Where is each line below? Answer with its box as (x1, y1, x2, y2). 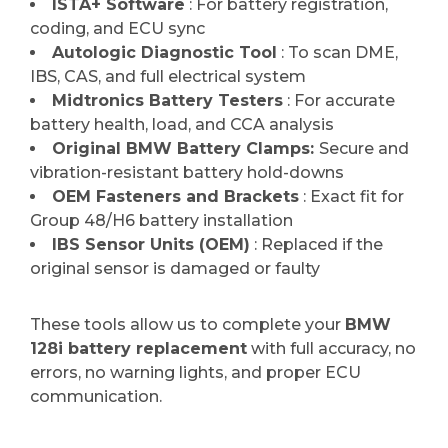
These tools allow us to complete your (30, 314, 345, 334)
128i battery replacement (30, 338, 247, 358)
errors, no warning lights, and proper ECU (30, 362, 361, 382)
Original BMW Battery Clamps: (52, 138, 319, 158)
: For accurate (283, 90, 395, 110)
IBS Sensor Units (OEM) (52, 234, 250, 254)
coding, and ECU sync (30, 18, 205, 38)
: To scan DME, (277, 42, 398, 62)
